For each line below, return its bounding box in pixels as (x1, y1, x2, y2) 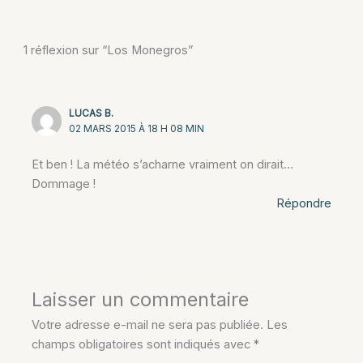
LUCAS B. (69, 108, 114, 120)
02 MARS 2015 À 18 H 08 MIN (69, 123, 205, 135)
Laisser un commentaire (32, 288, 250, 312)
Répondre (275, 195, 331, 211)
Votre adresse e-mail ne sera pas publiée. (32, 318, 264, 333)
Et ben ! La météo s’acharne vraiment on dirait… (32, 156, 294, 172)
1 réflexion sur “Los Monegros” (23, 42, 194, 58)
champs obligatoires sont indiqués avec (32, 337, 254, 352)
